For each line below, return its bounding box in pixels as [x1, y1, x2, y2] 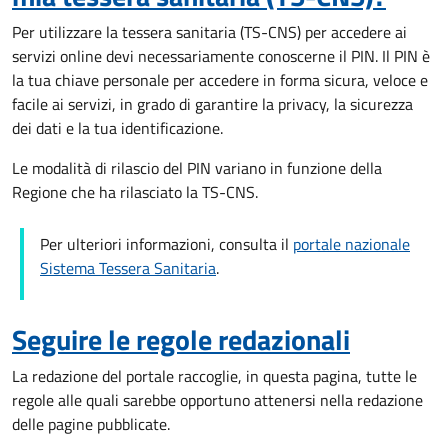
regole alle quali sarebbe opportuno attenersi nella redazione [12, 388, 423, 412]
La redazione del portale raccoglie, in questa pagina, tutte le [12, 364, 417, 388]
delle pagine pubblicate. [12, 412, 170, 436]
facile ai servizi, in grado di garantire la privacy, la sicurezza [12, 92, 413, 116]
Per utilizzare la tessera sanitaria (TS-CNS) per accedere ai [12, 20, 407, 44]
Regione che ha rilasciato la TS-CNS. [12, 180, 258, 204]
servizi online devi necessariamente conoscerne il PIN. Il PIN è [12, 44, 430, 68]
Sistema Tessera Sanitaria [40, 256, 216, 280]
